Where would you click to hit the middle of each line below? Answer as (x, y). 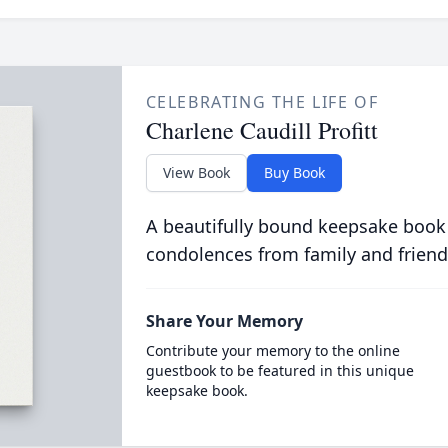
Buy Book (294, 172)
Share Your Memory (224, 321)
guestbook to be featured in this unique (279, 370)
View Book (196, 172)
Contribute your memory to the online (272, 350)
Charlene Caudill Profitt (261, 130)
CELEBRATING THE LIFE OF (262, 102)
